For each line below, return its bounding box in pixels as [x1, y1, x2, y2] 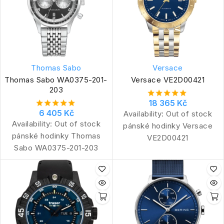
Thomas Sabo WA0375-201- [4, 74, 108, 84]
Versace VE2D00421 [130, 74, 205, 84]
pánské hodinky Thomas [11, 130, 101, 140]
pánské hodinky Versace [123, 120, 212, 130]
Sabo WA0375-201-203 [14, 142, 98, 152]
